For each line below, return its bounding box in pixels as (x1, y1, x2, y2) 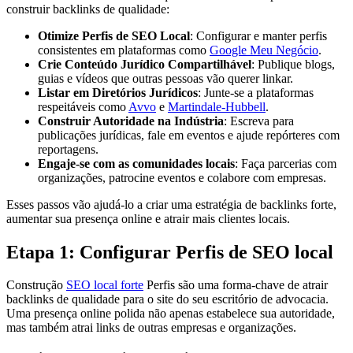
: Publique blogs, (251, 57, 335, 71)
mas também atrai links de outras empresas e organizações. (6, 321, 296, 335)
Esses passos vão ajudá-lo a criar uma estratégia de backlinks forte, (6, 197, 336, 211)
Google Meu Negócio (210, 43, 318, 57)
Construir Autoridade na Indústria (38, 113, 224, 128)
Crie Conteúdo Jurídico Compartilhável (38, 57, 251, 71)
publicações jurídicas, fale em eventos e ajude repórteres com (38, 128, 340, 142)
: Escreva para (224, 113, 294, 128)
